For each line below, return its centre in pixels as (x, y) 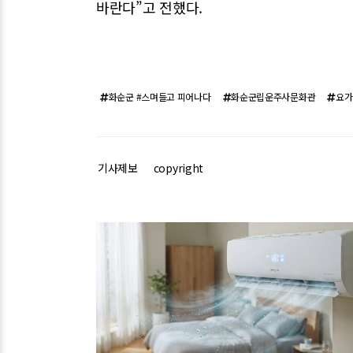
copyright (178, 168)
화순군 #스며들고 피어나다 (160, 97)
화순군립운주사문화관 (273, 97)
